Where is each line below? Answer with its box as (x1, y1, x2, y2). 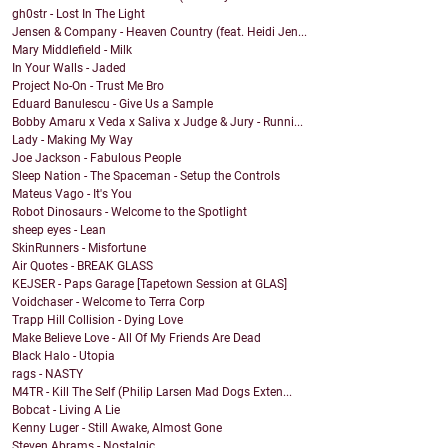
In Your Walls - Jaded (12, 61, 126, 76)
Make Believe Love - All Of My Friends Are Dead (12, 331, 261, 346)
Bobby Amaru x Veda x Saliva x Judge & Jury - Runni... (12, 115, 303, 130)
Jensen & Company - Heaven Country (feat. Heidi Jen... (12, 25, 307, 40)
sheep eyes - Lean (12, 223, 106, 238)
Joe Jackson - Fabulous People (12, 151, 181, 166)
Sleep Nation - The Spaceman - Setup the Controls (12, 169, 280, 184)
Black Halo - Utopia (12, 349, 115, 364)
